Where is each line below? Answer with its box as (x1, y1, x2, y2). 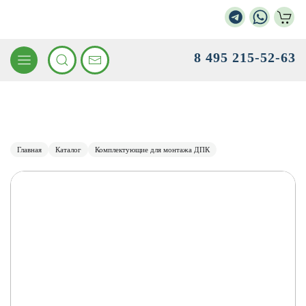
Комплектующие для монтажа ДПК (95, 145, 210, 154)
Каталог (55, 145, 81, 154)
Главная (17, 145, 42, 154)
